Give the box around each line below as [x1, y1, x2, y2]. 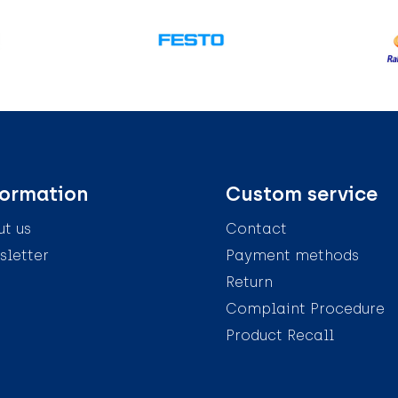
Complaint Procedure [225, 299, 385, 317]
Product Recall [225, 326, 334, 344]
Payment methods [225, 246, 359, 264]
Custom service [225, 181, 378, 206]
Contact [225, 219, 287, 237]
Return [225, 273, 273, 291]
